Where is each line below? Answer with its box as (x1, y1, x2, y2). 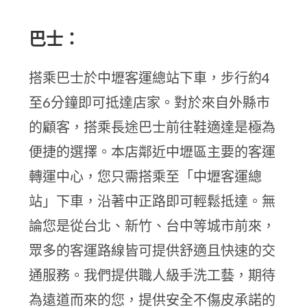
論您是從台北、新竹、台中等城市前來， (29, 217, 276, 234)
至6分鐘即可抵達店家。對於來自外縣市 (29, 94, 271, 110)
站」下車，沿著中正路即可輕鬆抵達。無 (29, 193, 276, 209)
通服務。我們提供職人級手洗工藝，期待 (29, 267, 276, 283)
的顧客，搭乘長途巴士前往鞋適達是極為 (29, 119, 276, 135)
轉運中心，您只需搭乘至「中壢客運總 (29, 168, 262, 184)
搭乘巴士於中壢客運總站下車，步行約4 (29, 69, 271, 86)
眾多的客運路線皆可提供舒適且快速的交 (29, 242, 276, 258)
